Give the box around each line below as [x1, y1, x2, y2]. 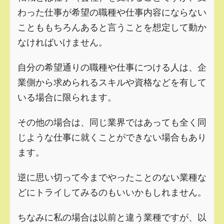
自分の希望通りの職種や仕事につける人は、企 [17, 59, 206, 73]
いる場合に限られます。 [17, 89, 116, 103]
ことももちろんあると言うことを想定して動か [17, 19, 206, 33]
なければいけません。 [17, 34, 107, 48]
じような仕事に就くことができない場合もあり [17, 129, 206, 143]
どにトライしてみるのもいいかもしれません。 [17, 184, 206, 198]
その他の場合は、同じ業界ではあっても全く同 [17, 114, 206, 128]
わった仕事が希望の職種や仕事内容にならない [17, 4, 206, 18]
